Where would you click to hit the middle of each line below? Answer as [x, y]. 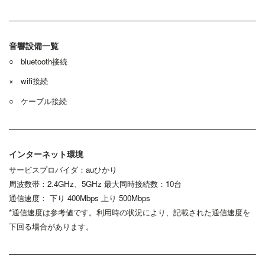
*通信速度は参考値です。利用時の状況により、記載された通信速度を [130, 212]
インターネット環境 [46, 153]
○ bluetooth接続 [38, 61]
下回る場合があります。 [51, 227]
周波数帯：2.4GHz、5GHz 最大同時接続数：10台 [95, 184]
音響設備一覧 [34, 45]
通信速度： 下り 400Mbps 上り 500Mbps [80, 198]
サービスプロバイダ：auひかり [63, 170]
